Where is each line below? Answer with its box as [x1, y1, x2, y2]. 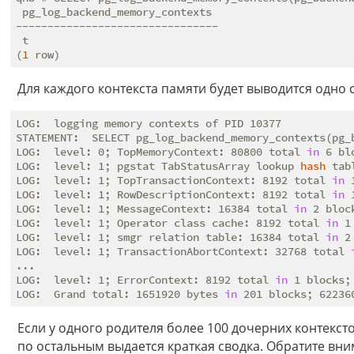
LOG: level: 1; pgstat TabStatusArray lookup [16, 159, 300, 174]
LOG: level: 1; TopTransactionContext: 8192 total [16, 173, 332, 188]
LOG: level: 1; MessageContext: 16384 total [16, 201, 294, 217]
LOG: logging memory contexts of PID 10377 [16, 116, 281, 131]
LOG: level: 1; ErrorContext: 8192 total [16, 273, 275, 288]
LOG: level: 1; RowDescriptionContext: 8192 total [16, 187, 332, 202]
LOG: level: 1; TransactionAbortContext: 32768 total [16, 244, 351, 259]
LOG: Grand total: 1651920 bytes [16, 287, 224, 302]
